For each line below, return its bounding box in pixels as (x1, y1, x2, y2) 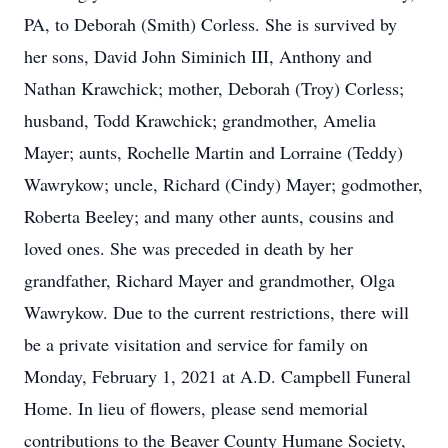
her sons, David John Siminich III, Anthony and (24, 44, 372, 68)
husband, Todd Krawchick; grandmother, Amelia (24, 108, 376, 132)
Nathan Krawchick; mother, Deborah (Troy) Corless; (24, 76, 404, 100)
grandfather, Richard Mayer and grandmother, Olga (24, 268, 395, 292)
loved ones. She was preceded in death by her (24, 236, 353, 260)
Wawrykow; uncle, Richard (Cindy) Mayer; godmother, (24, 172, 423, 196)
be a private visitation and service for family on (24, 332, 368, 356)
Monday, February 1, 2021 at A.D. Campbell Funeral (24, 364, 411, 388)
